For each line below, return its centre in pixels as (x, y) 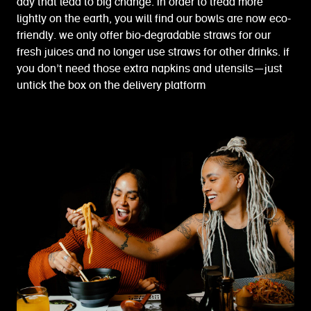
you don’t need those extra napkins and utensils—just (150, 69)
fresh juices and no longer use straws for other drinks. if (153, 52)
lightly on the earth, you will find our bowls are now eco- (154, 19)
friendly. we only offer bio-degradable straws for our (144, 36)
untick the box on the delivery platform (111, 86)
